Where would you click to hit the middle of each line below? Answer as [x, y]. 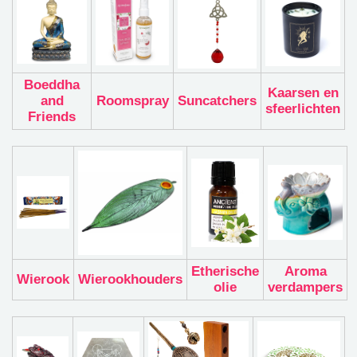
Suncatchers [217, 101]
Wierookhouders [130, 280]
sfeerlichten [303, 109]
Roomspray [132, 101]
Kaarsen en [303, 93]
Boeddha [52, 85]
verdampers [305, 288]
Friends [52, 117]
